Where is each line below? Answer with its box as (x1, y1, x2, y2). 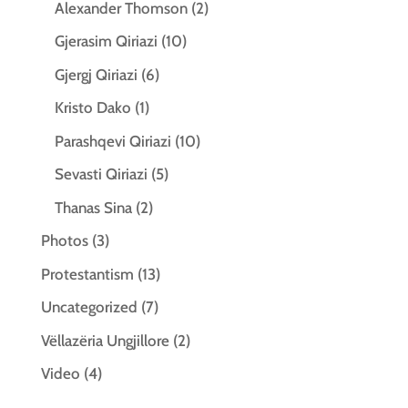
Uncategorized (40, 298, 138, 316)
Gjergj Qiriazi (54, 65, 138, 84)
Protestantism (40, 264, 134, 283)
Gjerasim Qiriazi (54, 32, 158, 50)
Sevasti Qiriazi (54, 165, 148, 183)
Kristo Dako (54, 98, 131, 117)
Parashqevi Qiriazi (54, 131, 171, 150)
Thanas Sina (54, 198, 132, 217)
